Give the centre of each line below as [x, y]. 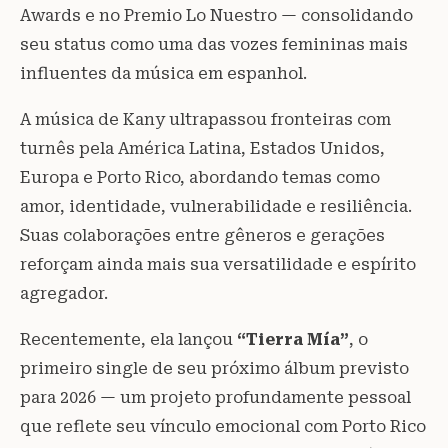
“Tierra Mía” [291, 340]
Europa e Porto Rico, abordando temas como [200, 178]
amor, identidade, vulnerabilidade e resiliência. [216, 207]
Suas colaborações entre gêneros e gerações [202, 236]
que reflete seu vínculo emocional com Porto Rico [223, 427]
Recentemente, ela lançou [126, 340]
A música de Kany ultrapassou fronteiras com [205, 120]
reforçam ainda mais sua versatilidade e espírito [218, 265]
